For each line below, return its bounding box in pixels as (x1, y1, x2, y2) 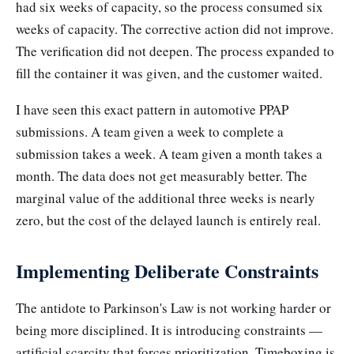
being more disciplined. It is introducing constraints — (16, 320, 322, 339)
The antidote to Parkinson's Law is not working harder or (16, 298, 331, 317)
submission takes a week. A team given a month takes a (16, 145, 322, 163)
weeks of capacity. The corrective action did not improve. (16, 20, 333, 39)
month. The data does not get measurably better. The (16, 167, 307, 185)
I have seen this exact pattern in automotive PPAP (16, 100, 288, 119)
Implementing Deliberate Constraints (16, 257, 318, 285)
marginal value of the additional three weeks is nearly (16, 189, 315, 207)
